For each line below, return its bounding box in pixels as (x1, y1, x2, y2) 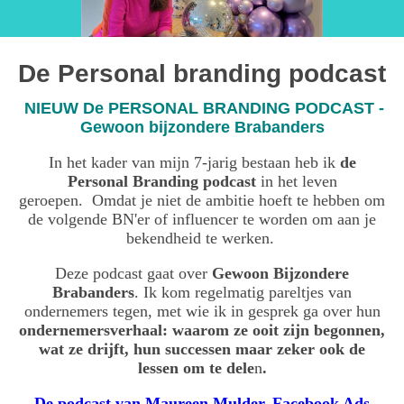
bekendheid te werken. (125, 228, 279, 247)
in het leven (255, 171, 337, 190)
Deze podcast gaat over (55, 263, 212, 282)
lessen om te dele (137, 358, 254, 377)
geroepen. (19, 190, 87, 209)
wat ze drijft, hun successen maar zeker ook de (39, 339, 365, 358)
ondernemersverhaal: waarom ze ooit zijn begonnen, (19, 320, 385, 339)
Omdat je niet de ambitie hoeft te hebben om (87, 190, 385, 209)
